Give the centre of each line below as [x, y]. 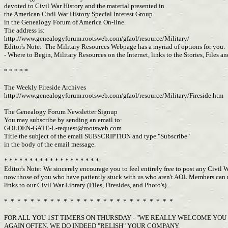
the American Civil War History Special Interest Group [78, 14]
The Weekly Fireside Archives [46, 87]
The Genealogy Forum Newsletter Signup [61, 112]
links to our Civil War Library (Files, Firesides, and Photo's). [87, 185]
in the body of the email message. [50, 144]
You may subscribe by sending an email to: [63, 120]
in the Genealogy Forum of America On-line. [66, 22]
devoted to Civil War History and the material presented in [84, 6]
